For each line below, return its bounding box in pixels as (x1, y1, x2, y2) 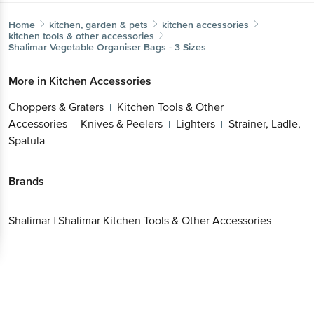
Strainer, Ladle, (228, 116, 301, 131)
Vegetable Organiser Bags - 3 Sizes (50, 41, 206, 53)
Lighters (176, 116, 215, 131)
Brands (8, 174, 44, 189)
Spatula (8, 133, 45, 148)
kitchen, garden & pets (49, 18, 148, 31)
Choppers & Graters (8, 100, 104, 114)
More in (8, 74, 49, 88)
